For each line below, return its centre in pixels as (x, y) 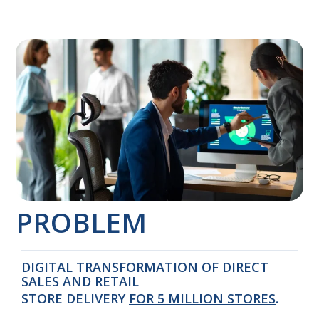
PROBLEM (81, 223)
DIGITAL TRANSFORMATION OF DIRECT (145, 267)
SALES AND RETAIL (80, 281)
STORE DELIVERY (75, 298)
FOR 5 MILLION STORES (202, 298)
